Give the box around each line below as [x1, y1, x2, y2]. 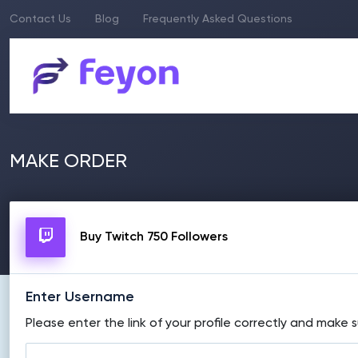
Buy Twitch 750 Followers [80, 231, 228, 244]
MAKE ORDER [10, 152, 127, 171]
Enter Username [26, 290, 134, 304]
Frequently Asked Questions [143, 14, 292, 25]
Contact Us [10, 14, 71, 25]
